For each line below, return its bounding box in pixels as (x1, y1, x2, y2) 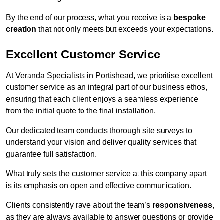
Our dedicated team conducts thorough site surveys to (6, 126, 192, 135)
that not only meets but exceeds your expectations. (36, 25, 213, 34)
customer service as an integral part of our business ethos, (6, 83, 207, 92)
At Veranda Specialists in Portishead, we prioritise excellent (6, 71, 213, 80)
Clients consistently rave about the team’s (6, 201, 152, 210)
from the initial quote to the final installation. (6, 107, 156, 115)
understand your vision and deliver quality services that (6, 138, 196, 147)
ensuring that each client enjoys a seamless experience (6, 95, 198, 104)
